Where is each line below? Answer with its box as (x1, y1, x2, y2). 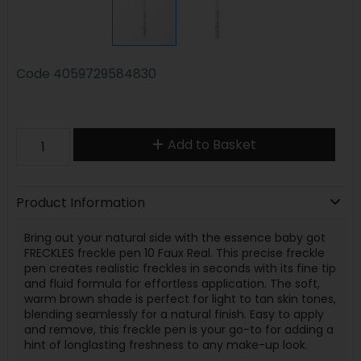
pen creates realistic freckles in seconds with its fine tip (23, 259, 336, 276)
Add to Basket (167, 135, 256, 154)
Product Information (15, 193, 145, 212)
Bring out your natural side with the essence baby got (23, 229, 326, 246)
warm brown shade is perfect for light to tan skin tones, (23, 290, 336, 307)
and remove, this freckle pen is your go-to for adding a (23, 321, 334, 338)
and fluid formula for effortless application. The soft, (23, 275, 320, 292)
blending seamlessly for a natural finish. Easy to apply (23, 305, 324, 322)
